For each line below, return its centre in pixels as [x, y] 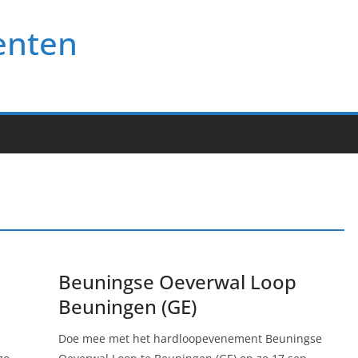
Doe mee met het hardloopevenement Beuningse [190, 338]
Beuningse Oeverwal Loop [177, 282]
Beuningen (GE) [127, 306]
